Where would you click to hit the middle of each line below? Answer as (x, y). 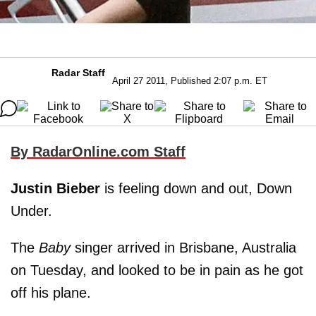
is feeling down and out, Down (196, 188)
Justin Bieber (55, 188)
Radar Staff (78, 72)
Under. (34, 211)
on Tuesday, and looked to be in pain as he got (157, 270)
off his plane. (51, 292)
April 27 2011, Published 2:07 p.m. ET (190, 80)
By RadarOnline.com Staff (98, 151)
